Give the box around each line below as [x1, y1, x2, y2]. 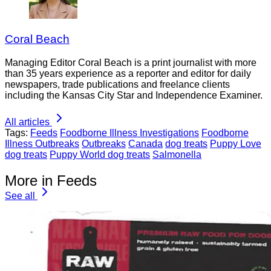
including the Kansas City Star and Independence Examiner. [5, 90, 263, 100]
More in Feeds [5, 172, 97, 189]
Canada [128, 138, 163, 149]
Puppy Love [210, 138, 261, 149]
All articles [5, 116, 50, 127]
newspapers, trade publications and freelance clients [5, 79, 230, 90]
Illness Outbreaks [5, 138, 79, 149]
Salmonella [152, 149, 201, 160]
